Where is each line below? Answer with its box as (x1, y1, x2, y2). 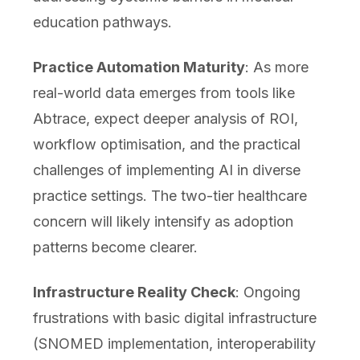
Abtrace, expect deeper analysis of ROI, (32, 110, 298, 128)
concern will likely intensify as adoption (32, 213, 293, 231)
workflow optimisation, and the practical (32, 136, 301, 153)
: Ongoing (235, 284, 301, 301)
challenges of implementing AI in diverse (32, 162, 301, 179)
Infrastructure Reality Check (32, 284, 235, 301)
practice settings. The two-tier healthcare (32, 187, 307, 205)
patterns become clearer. (32, 239, 198, 256)
